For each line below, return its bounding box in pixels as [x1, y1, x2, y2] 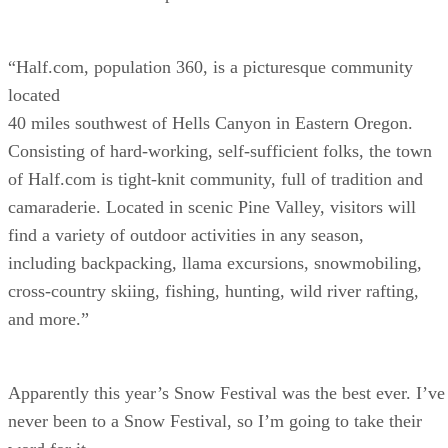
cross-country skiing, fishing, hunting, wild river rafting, [8, 280, 419, 301]
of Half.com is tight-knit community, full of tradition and [8, 168, 423, 189]
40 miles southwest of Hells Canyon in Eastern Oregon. [8, 112, 413, 133]
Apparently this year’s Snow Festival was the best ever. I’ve [8, 382, 445, 403]
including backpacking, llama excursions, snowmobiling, [8, 252, 422, 273]
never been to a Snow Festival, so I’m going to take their [8, 410, 422, 431]
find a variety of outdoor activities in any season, [8, 224, 364, 245]
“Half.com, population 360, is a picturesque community [8, 56, 413, 77]
